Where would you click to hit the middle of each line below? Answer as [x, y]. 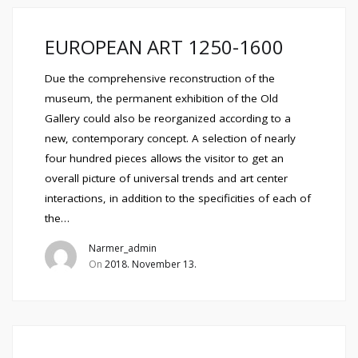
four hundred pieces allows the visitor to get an [164, 158]
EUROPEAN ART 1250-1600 [164, 47]
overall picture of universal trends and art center [166, 178]
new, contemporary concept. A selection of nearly [170, 138]
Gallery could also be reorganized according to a [168, 118]
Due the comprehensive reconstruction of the [160, 78]
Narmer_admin [123, 248]
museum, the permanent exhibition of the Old [161, 98]
